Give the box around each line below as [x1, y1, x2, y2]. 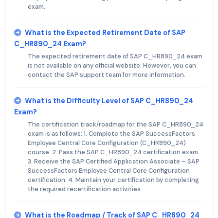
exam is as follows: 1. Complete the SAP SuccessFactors [28, 129, 195, 138]
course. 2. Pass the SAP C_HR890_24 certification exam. [28, 147, 200, 156]
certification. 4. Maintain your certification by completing [28, 175, 199, 184]
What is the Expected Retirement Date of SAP [25, 28, 185, 37]
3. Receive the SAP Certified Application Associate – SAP [28, 157, 200, 165]
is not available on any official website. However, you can [28, 61, 196, 70]
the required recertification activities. [28, 184, 142, 193]
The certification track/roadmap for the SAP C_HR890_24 [28, 120, 203, 128]
